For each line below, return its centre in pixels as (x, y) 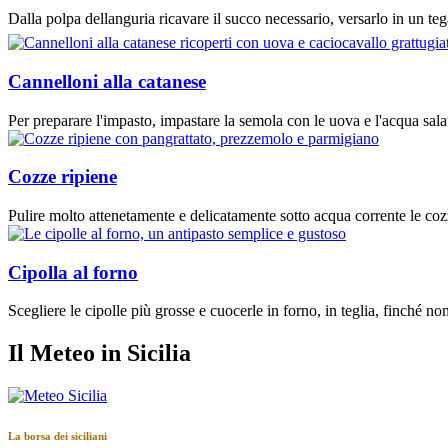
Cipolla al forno (73, 272)
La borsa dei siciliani (57, 436)
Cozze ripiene (62, 177)
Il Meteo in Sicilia (99, 353)
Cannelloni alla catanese (107, 81)
